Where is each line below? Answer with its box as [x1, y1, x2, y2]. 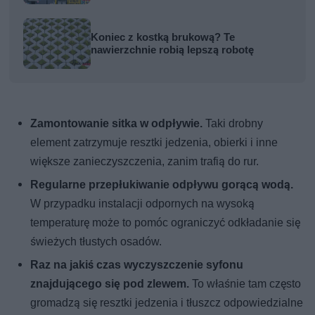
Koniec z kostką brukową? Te [91, 31, 236, 44]
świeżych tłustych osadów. [30, 235, 162, 249]
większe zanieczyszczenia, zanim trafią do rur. [30, 155, 259, 169]
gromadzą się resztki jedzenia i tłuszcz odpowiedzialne [30, 296, 304, 310]
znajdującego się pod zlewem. [30, 277, 190, 291]
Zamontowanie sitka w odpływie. [30, 117, 206, 131]
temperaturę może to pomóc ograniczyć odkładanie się [30, 216, 301, 230]
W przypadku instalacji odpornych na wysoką [30, 197, 255, 211]
